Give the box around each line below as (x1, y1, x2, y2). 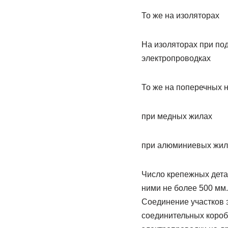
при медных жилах (141, 112, 212, 121)
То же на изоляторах (141, 11, 219, 20)
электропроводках (141, 54, 211, 63)
